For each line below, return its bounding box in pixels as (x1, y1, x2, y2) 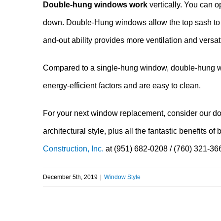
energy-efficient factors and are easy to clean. (43, 81, 201, 90)
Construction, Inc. (43, 145, 104, 153)
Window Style (104, 174, 141, 181)
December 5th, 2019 (43, 174, 98, 181)
